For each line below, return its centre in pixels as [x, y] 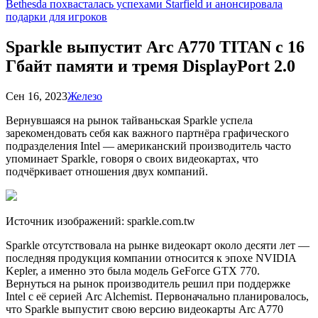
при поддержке [253, 283]
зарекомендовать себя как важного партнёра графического [147, 133]
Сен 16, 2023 [37, 96]
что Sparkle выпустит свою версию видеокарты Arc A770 [144, 309]
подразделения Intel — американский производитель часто [148, 146]
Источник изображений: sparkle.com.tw [100, 221]
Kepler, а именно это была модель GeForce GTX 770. [133, 270]
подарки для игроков [56, 17]
